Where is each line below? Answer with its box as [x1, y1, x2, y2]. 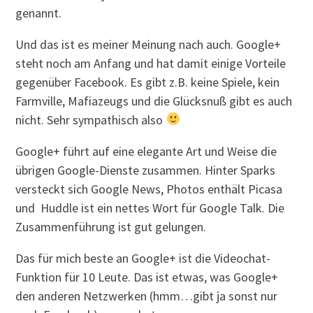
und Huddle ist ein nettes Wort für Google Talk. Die [15, 199, 285, 216]
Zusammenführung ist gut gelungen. [15, 218, 207, 235]
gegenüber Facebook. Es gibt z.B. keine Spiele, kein [15, 73, 280, 90]
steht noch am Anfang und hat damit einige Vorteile [15, 54, 286, 71]
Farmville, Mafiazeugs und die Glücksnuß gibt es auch [15, 92, 293, 109]
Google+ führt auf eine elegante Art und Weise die [15, 143, 277, 159]
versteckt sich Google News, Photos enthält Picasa [15, 180, 283, 197]
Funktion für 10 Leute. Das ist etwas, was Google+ [15, 268, 279, 285]
